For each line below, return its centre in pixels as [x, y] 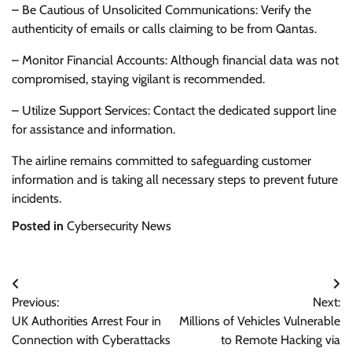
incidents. [37, 199]
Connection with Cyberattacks [91, 340]
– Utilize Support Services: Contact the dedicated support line [174, 111]
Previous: [35, 302]
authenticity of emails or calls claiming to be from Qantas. [164, 29]
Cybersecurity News [119, 226]
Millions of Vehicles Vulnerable [260, 321]
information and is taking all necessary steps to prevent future [175, 180]
